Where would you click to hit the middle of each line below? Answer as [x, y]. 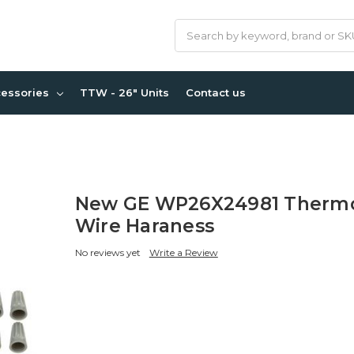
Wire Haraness [145, 226]
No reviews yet [107, 252]
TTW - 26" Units [124, 92]
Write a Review [183, 252]
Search [194, 26]
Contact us [216, 92]
